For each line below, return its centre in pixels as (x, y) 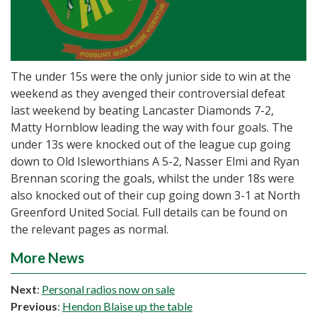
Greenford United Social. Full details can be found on (149, 213)
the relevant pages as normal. (90, 230)
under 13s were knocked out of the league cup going (151, 145)
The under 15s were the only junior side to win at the (151, 77)
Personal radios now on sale (108, 289)
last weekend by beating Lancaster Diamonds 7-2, (142, 111)
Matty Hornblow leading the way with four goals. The (152, 128)
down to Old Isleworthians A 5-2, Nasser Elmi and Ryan (155, 162)
